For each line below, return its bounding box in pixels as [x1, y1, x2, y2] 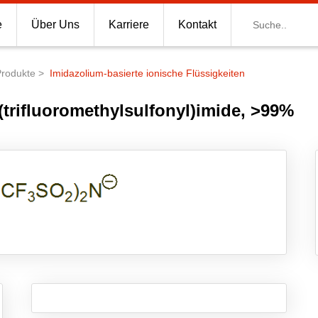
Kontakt [178, 18, 216, 31]
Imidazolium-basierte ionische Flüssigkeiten [50, 67, 245, 79]
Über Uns [31, 18, 79, 31]
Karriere [109, 18, 149, 31]
